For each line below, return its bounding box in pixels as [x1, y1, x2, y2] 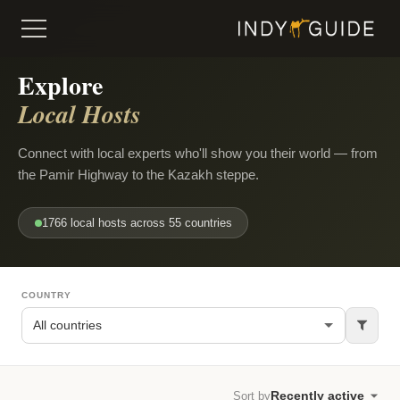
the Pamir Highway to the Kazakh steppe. [18, 167, 259, 182]
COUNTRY [21, 290, 72, 301]
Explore [18, 67, 103, 104]
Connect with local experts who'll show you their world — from [18, 146, 378, 161]
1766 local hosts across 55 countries [41, 216, 232, 230]
